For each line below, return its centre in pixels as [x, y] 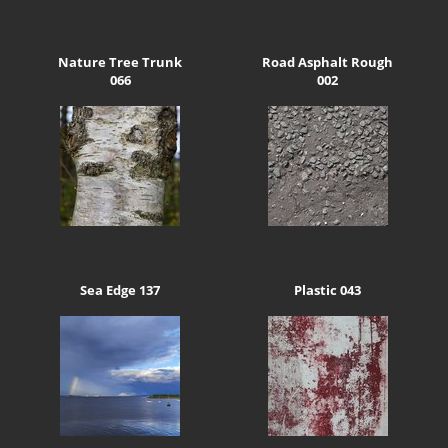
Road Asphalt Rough [328, 62]
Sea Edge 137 [120, 289]
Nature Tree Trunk [120, 62]
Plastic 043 [328, 289]
